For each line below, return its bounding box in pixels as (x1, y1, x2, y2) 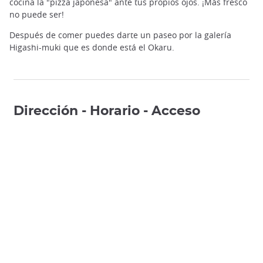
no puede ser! (9, 8, 66, 20)
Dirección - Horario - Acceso (14, 104, 200, 118)
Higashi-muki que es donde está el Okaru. (9, 42, 174, 53)
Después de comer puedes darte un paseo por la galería (9, 29, 231, 41)
